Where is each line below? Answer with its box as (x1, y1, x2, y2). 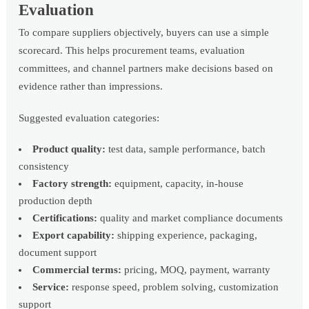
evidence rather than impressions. (19, 81, 163, 92)
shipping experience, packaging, (114, 230, 258, 241)
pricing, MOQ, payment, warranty (121, 264, 271, 276)
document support (19, 247, 97, 259)
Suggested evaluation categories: (19, 112, 160, 124)
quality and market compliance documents (97, 212, 283, 224)
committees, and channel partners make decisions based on (19, 63, 274, 74)
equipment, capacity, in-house (112, 178, 244, 190)
